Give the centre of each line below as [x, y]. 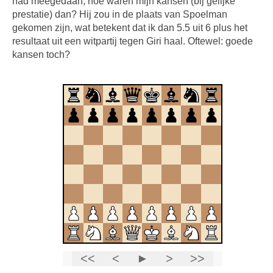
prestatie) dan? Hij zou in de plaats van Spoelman [120, 14]
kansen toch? [41, 54]
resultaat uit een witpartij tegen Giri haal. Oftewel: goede [133, 41]
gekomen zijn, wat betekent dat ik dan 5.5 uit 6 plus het [130, 27]
